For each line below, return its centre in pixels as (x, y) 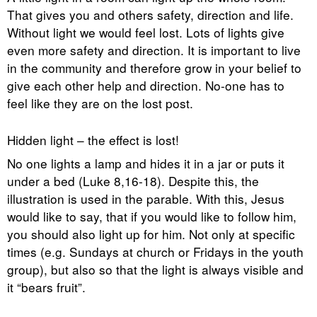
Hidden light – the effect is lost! (93, 139)
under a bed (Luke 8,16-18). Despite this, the (133, 180)
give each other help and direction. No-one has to (146, 86)
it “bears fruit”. (46, 287)
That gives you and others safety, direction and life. (150, 15)
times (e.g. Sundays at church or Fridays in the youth (155, 251)
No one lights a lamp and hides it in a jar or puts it (146, 163)
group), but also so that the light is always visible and (155, 269)
